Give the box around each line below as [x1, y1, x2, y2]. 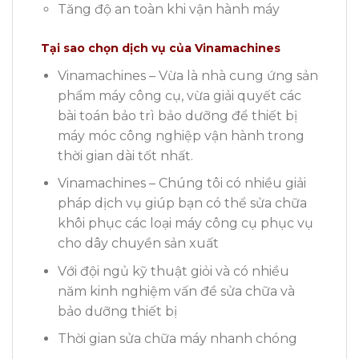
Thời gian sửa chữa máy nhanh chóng [57, 331, 297, 347]
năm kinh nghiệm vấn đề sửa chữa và [57, 283, 295, 299]
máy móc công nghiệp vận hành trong [57, 127, 305, 143]
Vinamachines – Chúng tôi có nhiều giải [57, 175, 306, 192]
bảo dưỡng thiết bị [57, 303, 177, 319]
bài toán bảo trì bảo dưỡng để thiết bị [57, 107, 297, 123]
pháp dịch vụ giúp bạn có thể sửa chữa [57, 196, 307, 212]
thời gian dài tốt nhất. [57, 147, 193, 163]
